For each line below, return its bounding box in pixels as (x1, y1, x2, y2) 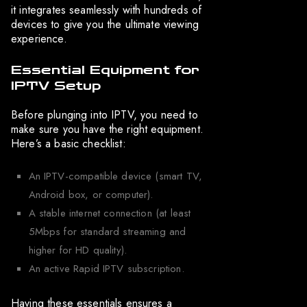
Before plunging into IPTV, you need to (11, 107, 198, 123)
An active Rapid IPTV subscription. (28, 261, 184, 277)
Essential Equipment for (11, 62, 200, 78)
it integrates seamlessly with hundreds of (11, 2, 202, 19)
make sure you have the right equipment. (11, 121, 204, 138)
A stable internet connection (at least (28, 206, 191, 221)
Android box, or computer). (28, 187, 153, 203)
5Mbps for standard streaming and (28, 224, 186, 240)
